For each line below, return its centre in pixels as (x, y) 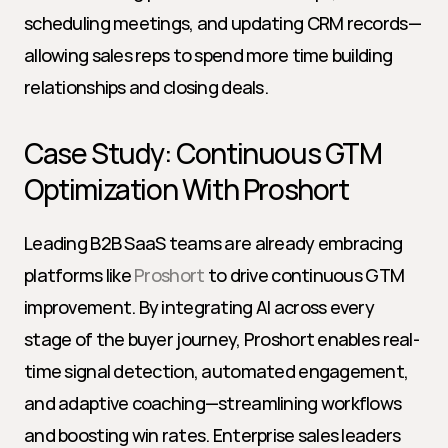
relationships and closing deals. (146, 87)
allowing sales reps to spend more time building (208, 55)
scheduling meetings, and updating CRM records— (222, 23)
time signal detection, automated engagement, (216, 371)
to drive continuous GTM (304, 275)
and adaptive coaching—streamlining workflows (213, 403)
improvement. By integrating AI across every (199, 307)
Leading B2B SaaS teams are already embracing (213, 243)
